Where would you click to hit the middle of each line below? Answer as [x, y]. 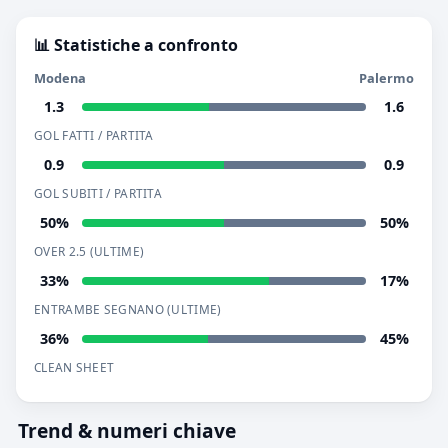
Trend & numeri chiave [127, 430]
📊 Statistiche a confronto [136, 44]
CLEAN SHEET [74, 366]
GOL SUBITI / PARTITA [98, 192]
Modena [60, 77]
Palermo [386, 77]
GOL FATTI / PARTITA [94, 134]
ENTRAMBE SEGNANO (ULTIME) [128, 308]
